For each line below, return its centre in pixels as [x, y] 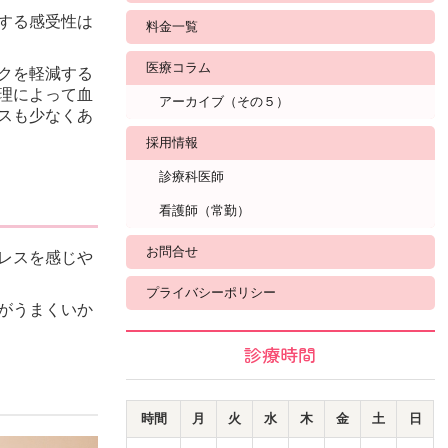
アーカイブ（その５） [224, 102]
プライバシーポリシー [211, 293]
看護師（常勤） [205, 211]
